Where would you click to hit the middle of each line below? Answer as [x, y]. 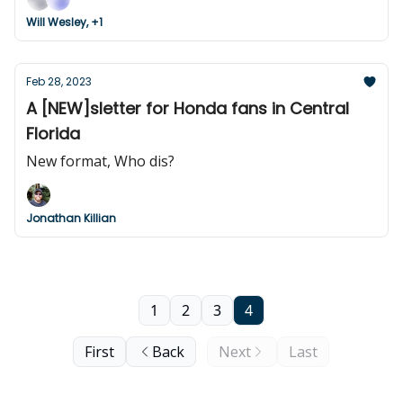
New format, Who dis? [100, 161]
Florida [53, 134]
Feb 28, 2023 [59, 81]
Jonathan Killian [71, 218]
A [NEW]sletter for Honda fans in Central [188, 108]
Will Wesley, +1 [64, 22]
